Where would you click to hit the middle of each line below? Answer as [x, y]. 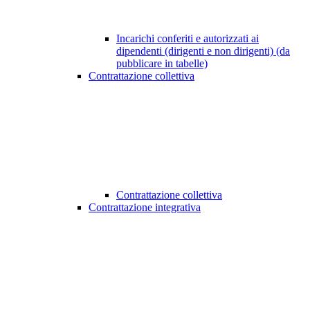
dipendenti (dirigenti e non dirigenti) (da [203, 51]
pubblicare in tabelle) [162, 64]
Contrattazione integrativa [145, 208]
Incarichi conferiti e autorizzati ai [188, 39]
